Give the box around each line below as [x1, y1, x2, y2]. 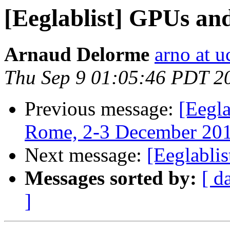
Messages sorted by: [25, 167, 197, 189]
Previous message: [25, 98, 179, 120]
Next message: [25, 144, 147, 166]
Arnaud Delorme [4, 43, 149, 66]
